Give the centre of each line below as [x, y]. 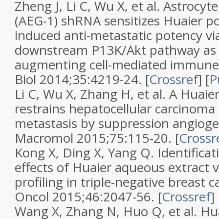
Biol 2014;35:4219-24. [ [82, 79]
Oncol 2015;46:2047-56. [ [88, 197]
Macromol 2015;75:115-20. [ [97, 138]
